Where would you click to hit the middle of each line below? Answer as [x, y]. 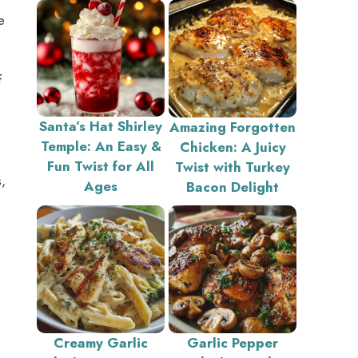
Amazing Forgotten [233, 127]
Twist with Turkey [233, 167]
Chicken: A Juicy [233, 147]
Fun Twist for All [101, 166]
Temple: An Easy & [101, 146]
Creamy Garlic [101, 342]
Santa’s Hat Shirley [101, 126]
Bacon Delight [233, 187]
